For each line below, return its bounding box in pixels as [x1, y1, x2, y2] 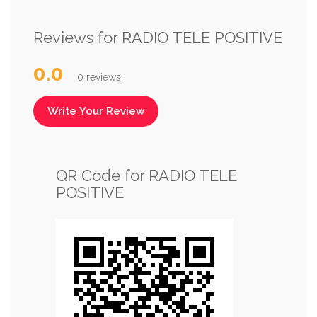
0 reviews [77, 71, 121, 83]
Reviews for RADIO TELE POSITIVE [33, 28, 282, 47]
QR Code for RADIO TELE [56, 166, 237, 185]
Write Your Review [47, 104, 144, 117]
